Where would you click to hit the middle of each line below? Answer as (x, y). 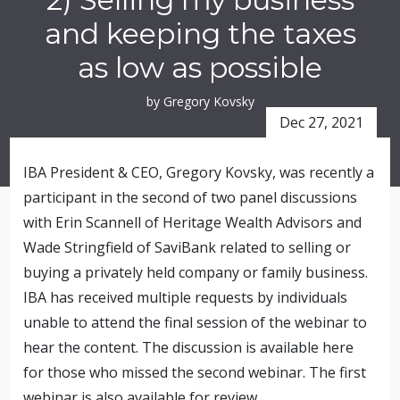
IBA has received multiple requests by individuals (186, 297)
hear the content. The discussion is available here (189, 347)
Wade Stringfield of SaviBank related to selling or (187, 247)
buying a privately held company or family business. (196, 272)
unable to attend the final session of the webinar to (196, 322)
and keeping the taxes (200, 33)
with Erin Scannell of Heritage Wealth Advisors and (193, 222)
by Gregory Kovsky (200, 101)
